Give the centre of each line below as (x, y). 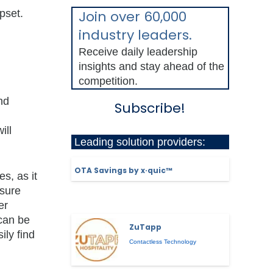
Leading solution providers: (140, 142)
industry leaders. (135, 35)
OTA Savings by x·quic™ (123, 170)
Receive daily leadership (138, 52)
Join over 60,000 (132, 17)
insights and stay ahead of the (151, 67)
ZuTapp (146, 227)
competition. (108, 81)
